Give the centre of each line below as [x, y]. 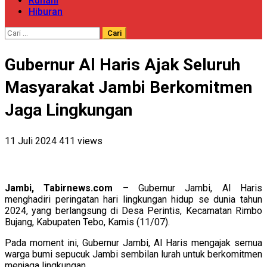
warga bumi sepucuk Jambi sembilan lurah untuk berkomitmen [133, 254]
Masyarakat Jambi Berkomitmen [128, 87]
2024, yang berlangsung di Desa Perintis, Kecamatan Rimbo [133, 210]
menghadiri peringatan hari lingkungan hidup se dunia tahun [133, 199]
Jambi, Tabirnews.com [59, 188]
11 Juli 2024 [32, 141]
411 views [81, 141]
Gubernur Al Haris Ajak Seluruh [122, 64]
